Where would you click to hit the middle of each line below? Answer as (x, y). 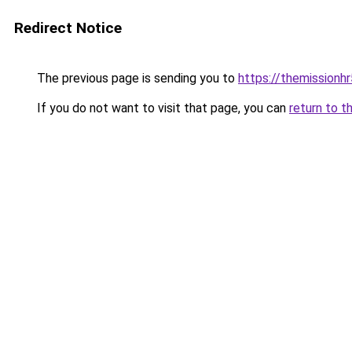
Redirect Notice (68, 28)
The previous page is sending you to (136, 78)
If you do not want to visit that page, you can (161, 108)
